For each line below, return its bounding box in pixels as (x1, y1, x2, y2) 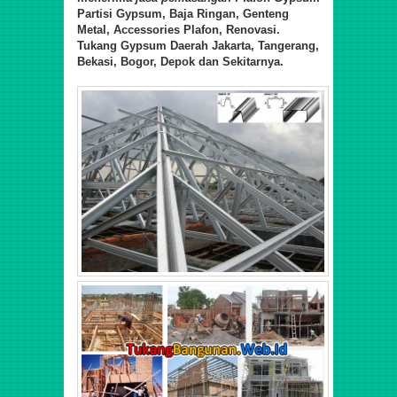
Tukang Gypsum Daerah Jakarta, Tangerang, (77, 38, 319, 52)
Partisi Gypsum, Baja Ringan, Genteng (77, 6, 289, 20)
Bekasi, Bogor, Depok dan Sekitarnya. (77, 54, 284, 68)
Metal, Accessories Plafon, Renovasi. (77, 22, 280, 36)
